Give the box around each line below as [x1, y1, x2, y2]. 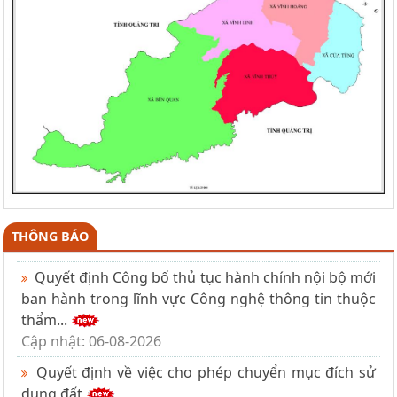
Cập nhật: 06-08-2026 [21, 331, 161, 351]
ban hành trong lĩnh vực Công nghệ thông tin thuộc [21, 288, 376, 308]
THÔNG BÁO [12, 227, 89, 245]
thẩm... [21, 309, 71, 330]
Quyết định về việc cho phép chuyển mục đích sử [31, 362, 376, 382]
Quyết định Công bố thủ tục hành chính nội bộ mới [31, 267, 376, 287]
